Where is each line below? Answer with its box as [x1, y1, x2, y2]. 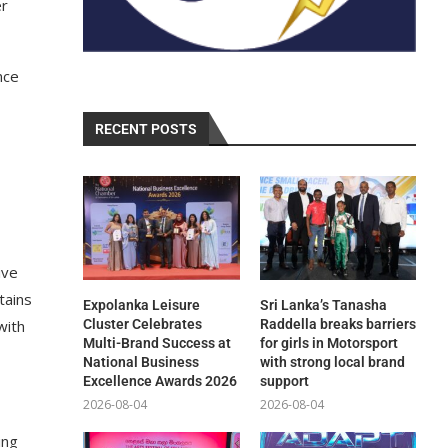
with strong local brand [259, 354, 405, 371]
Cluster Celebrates [83, 316, 203, 333]
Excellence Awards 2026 [83, 373, 238, 390]
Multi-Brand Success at [83, 335, 232, 352]
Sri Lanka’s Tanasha [259, 297, 387, 314]
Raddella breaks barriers [259, 316, 416, 333]
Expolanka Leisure [83, 297, 201, 314]
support [259, 373, 309, 390]
